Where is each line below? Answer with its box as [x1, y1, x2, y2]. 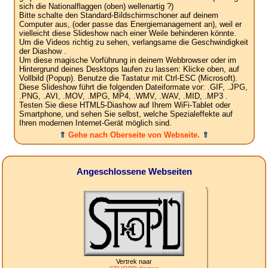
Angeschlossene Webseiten [76, 166, 192, 176]
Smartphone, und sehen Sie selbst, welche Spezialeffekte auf [19, 109, 233, 119]
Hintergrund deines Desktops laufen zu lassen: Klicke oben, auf [19, 65, 239, 74]
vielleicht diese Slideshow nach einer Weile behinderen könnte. [19, 29, 236, 38]
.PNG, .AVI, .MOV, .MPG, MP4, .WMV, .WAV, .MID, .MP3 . [19, 92, 228, 101]
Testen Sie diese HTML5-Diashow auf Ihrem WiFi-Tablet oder [19, 100, 230, 110]
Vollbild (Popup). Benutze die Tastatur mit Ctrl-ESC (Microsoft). [19, 74, 237, 83]
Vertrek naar [116, 258, 152, 266]
